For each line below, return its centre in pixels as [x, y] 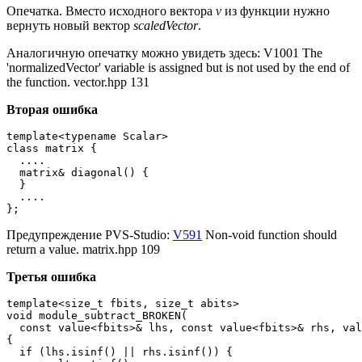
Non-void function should [269, 235]
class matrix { [52, 149]
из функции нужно [276, 11]
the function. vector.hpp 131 [78, 82]
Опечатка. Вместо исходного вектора [111, 11]
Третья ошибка [51, 277]
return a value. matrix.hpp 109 [83, 250]
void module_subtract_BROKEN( [97, 316]
